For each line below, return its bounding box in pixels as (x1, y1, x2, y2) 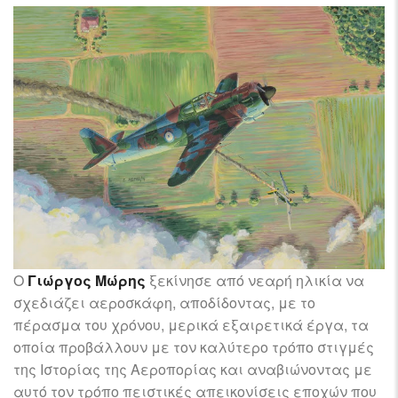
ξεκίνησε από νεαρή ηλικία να (146, 270, 364, 291)
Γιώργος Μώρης (28, 270, 146, 291)
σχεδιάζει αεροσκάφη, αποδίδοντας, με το (13, 292, 315, 313)
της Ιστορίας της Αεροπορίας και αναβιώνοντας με (13, 359, 372, 379)
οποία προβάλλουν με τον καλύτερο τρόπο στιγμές (13, 337, 374, 357)
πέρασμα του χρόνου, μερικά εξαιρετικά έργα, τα (13, 314, 369, 335)
